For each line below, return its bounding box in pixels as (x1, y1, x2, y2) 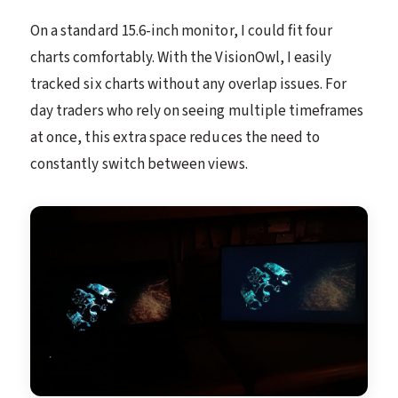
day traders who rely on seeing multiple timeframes (30, 100, 364, 123)
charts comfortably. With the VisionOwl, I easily (30, 47, 332, 69)
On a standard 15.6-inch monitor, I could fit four (30, 20, 333, 43)
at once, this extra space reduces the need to (30, 127, 321, 149)
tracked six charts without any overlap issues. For (30, 74, 347, 96)
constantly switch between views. (30, 154, 248, 176)
